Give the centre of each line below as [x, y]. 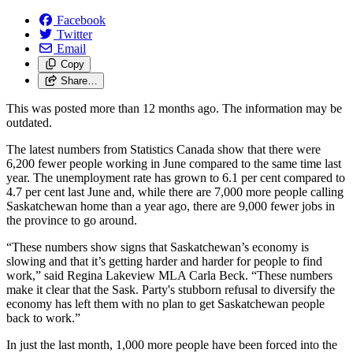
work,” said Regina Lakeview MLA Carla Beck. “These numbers [169, 275]
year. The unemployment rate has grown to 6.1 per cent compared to [176, 177]
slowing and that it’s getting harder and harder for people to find [164, 261]
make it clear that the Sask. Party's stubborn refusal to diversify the [171, 289]
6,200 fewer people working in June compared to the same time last [174, 163]
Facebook [81, 20]
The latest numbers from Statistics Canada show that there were [163, 149]
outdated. [29, 122]
